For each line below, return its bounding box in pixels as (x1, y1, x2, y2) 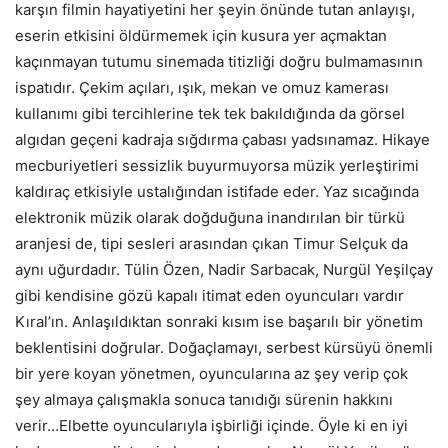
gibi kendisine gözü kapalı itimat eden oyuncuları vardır (15, 285, 404, 305)
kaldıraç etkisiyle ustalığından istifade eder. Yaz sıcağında (15, 181, 419, 201)
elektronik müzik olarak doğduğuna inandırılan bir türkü (15, 207, 405, 227)
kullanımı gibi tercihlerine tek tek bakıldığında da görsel (15, 103, 405, 123)
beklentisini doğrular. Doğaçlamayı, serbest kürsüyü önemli (15, 337, 433, 357)
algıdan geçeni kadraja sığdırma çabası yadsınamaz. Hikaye (15, 129, 430, 149)
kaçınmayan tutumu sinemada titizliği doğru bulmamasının (15, 51, 423, 71)
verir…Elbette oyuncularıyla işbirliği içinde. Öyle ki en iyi (15, 415, 408, 435)
